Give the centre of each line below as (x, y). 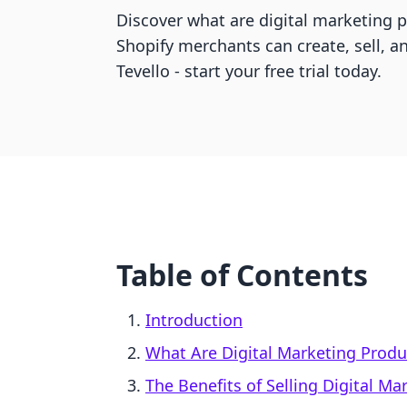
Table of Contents (242, 275)
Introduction (194, 320)
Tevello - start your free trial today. (249, 71)
